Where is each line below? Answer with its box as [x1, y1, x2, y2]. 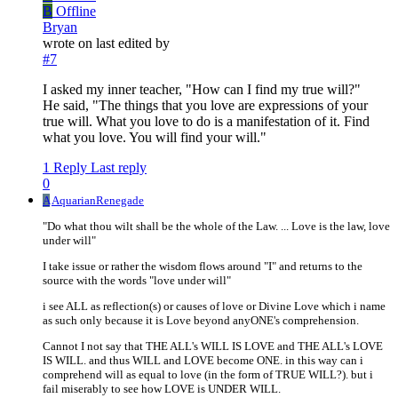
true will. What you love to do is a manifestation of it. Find [43, 114, 370, 130]
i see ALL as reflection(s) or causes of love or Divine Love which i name [43, 299, 386, 314]
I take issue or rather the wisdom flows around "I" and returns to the [43, 259, 362, 274]
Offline [56, 4, 96, 20]
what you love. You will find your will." [43, 130, 267, 146]
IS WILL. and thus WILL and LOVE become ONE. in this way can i [43, 354, 363, 368]
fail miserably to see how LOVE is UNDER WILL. [43, 382, 281, 396]
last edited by [96, 36, 170, 52]
